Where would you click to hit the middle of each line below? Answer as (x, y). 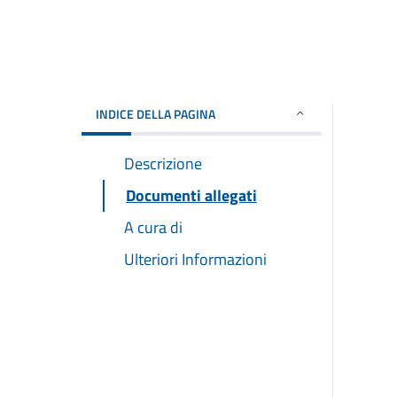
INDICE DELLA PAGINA (156, 113)
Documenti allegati (191, 195)
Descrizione (163, 163)
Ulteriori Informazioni (195, 259)
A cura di (153, 227)
